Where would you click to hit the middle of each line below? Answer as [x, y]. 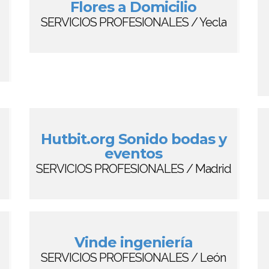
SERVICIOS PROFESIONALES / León [133, 258]
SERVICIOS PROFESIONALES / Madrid [133, 169]
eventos [133, 153]
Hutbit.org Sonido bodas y [133, 139]
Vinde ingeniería [133, 242]
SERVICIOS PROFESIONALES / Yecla [133, 22]
